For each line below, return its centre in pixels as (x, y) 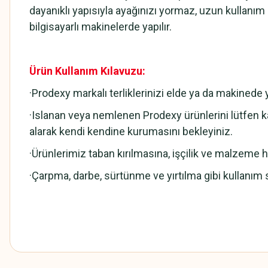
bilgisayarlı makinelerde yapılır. (100, 27)
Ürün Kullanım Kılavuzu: (87, 71)
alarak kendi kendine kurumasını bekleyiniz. (131, 131)
